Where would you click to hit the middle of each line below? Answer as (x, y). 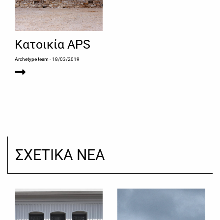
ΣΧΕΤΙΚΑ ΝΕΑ (60, 155)
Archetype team (32, 59)
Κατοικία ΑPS (53, 45)
